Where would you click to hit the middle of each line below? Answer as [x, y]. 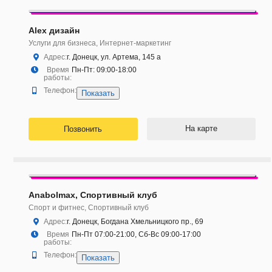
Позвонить [83, 129]
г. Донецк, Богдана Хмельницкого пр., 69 [135, 222]
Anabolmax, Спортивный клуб [93, 195]
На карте [201, 129]
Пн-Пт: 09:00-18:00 [104, 70]
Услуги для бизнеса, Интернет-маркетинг [100, 43]
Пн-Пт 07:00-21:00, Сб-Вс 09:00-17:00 [136, 235]
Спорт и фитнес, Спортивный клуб [89, 208]
